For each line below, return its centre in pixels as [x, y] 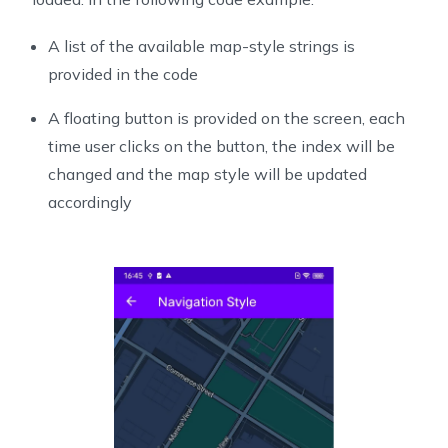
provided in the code [123, 74]
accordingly [90, 202]
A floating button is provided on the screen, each [226, 118]
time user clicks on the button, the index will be [221, 146]
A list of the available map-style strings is [201, 46]
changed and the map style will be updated [207, 174]
